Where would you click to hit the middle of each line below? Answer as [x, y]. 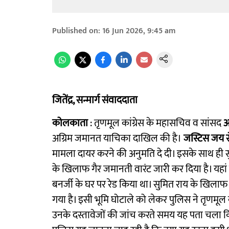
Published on [75, 31]
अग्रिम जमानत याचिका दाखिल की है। [118, 139]
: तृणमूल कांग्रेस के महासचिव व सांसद [156, 123]
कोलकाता [70, 123]
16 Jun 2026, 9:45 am [139, 31]
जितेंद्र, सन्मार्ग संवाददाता [95, 100]
